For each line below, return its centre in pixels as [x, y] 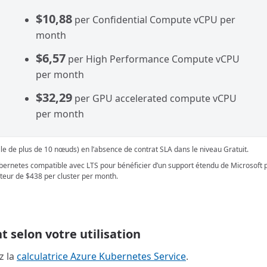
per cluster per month [79, 176]
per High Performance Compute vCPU [153, 59]
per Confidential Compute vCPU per [154, 20]
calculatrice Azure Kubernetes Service [101, 256]
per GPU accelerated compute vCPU [154, 98]
